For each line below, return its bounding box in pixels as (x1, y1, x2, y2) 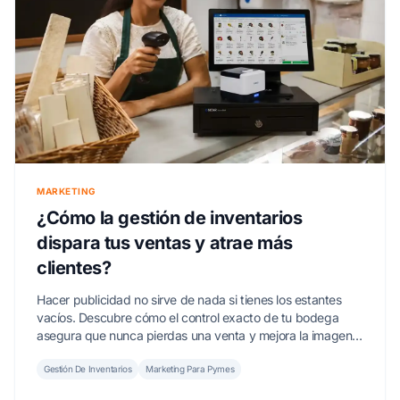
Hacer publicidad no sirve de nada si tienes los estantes (37, 292, 342, 307)
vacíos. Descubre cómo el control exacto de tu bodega (37, 310, 339, 325)
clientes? (37, 257, 112, 279)
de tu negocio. (37, 346, 116, 361)
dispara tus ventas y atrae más (37, 232, 293, 254)
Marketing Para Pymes (146, 363, 235, 374)
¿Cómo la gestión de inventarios (37, 207, 303, 229)
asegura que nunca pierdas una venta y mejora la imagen (37, 328, 353, 343)
